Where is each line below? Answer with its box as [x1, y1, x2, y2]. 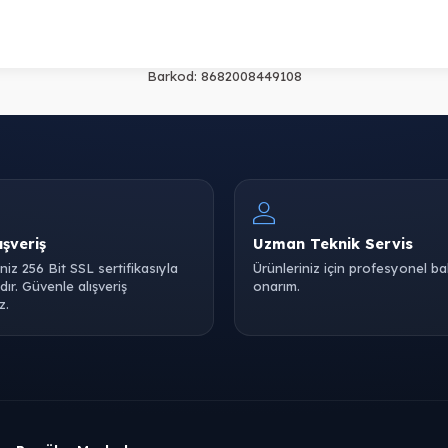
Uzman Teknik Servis [253, 234, 413, 253]
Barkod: [146, 68, 197, 84]
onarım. [253, 278, 300, 294]
